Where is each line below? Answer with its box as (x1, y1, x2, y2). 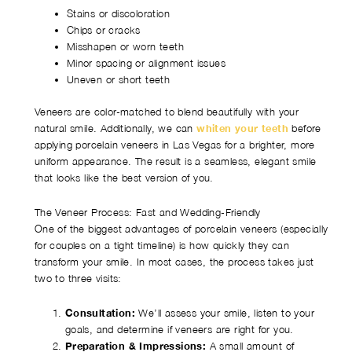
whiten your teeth (192, 122, 289, 135)
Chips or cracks (66, 23, 141, 36)
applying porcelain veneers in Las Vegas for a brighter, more (34, 138, 315, 152)
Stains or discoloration (66, 6, 170, 20)
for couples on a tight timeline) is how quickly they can (34, 238, 290, 251)
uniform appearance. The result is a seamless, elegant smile (34, 155, 317, 168)
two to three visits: (34, 271, 122, 284)
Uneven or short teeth (66, 72, 170, 86)
